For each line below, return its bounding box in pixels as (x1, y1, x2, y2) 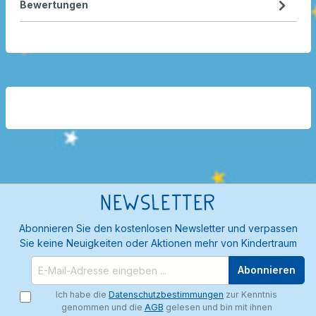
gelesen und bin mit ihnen (163, 301, 272, 312)
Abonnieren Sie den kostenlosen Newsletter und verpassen (18, 221, 298, 234)
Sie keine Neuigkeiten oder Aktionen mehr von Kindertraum (19, 236, 297, 249)
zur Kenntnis (224, 288, 277, 300)
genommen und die (61, 301, 145, 312)
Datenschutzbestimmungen (109, 288, 224, 300)
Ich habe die (56, 288, 109, 300)
